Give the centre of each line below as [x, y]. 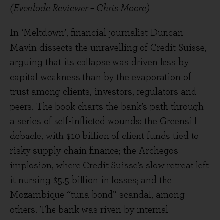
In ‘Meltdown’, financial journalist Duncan [96, 33]
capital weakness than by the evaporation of [100, 77]
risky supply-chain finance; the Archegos [94, 151]
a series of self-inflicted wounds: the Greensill [103, 121]
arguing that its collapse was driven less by [99, 62]
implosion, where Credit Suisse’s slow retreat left [109, 165]
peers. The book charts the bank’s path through [107, 107]
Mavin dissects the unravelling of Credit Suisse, [108, 48]
